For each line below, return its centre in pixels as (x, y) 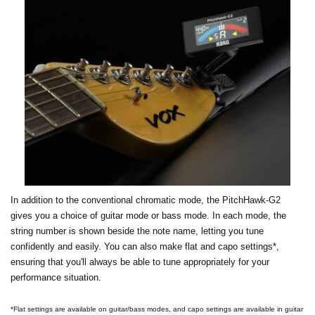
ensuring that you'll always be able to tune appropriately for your (140, 262)
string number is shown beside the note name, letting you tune (137, 231)
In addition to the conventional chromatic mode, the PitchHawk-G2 (146, 200)
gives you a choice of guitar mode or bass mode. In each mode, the (148, 216)
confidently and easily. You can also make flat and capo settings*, (145, 247)
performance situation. (56, 278)
